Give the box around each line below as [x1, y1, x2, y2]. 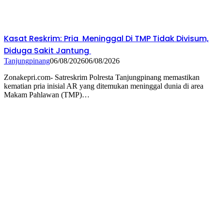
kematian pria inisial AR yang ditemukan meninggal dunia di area [4, 82, 203, 91]
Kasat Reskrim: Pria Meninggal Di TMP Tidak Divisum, [4, 33, 209, 45]
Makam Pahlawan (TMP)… [4, 91, 90, 99]
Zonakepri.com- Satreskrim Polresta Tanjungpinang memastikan [4, 73, 200, 82]
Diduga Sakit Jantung [4, 45, 91, 57]
